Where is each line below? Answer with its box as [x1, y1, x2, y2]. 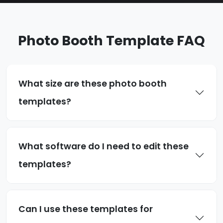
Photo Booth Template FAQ [18, 31, 205, 50]
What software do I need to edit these [18, 140, 189, 153]
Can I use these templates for [18, 203, 153, 216]
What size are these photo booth [18, 78, 167, 90]
